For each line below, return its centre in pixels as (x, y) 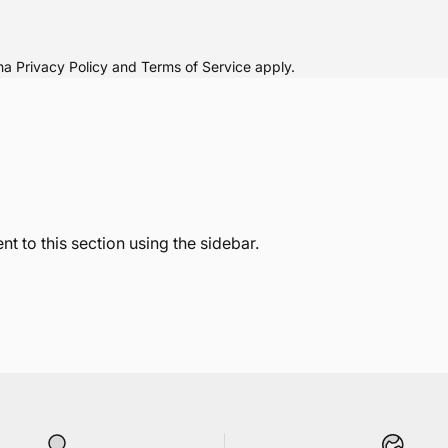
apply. (273, 66)
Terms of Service (196, 66)
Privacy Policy (62, 66)
